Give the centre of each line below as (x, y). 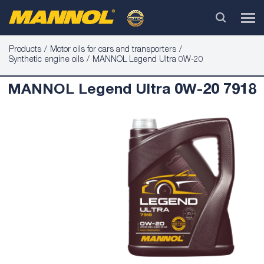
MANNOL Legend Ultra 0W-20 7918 (132, 90)
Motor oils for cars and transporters (113, 50)
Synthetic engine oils (46, 60)
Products (25, 50)
